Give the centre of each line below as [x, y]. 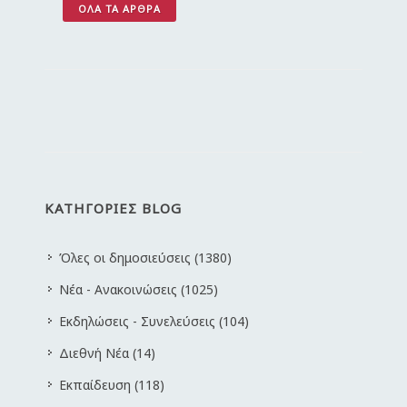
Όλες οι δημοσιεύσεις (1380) [145, 258]
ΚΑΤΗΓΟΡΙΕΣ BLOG [113, 208]
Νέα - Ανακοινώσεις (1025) [139, 289]
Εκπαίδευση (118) [112, 385]
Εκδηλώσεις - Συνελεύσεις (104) [154, 321]
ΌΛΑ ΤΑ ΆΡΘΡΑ [119, 9]
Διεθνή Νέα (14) [107, 353]
